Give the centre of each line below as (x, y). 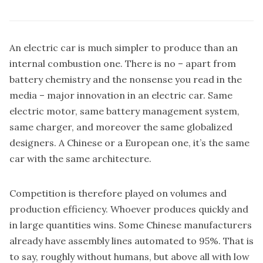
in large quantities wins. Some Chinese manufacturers (131, 225)
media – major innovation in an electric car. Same (121, 95)
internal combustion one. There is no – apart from (123, 63)
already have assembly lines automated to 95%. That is (131, 240)
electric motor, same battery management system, (124, 111)
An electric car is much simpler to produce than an (124, 47)
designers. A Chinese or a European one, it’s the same (129, 142)
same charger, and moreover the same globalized (121, 127)
